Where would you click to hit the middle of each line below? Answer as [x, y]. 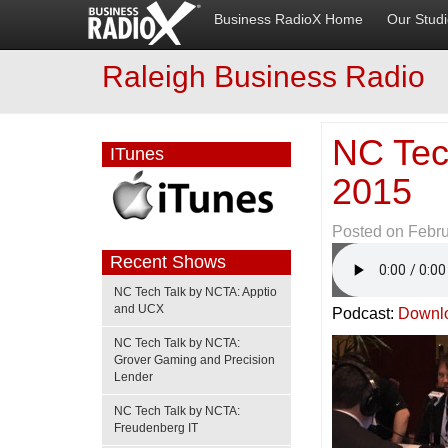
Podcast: [365, 313]
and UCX [139, 309]
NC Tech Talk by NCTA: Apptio [195, 292]
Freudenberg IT [156, 428]
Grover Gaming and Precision [194, 360]
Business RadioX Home [288, 19]
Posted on [370, 231]
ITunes [137, 154]
